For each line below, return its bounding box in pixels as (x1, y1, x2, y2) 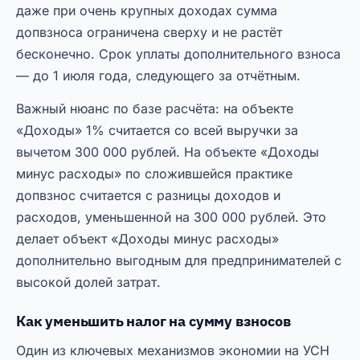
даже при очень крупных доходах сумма (16, 2, 277, 19)
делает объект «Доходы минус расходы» (16, 231, 279, 247)
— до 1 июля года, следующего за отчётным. (16, 67, 301, 84)
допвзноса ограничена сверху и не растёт (16, 24, 282, 41)
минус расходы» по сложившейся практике (16, 166, 292, 182)
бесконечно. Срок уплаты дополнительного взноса (16, 46, 341, 63)
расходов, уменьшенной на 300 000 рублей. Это (16, 209, 326, 226)
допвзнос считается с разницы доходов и (16, 187, 280, 204)
